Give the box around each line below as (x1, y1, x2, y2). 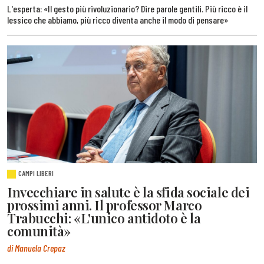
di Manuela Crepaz (7, 242, 65, 254)
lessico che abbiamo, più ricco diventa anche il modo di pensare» (7, 14, 228, 25)
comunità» (7, 222, 71, 240)
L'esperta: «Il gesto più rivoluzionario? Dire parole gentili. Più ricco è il (7, 2, 247, 14)
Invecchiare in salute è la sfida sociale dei (7, 183, 250, 201)
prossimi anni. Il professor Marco (7, 196, 202, 214)
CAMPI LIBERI (18, 168, 54, 178)
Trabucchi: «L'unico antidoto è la (7, 209, 201, 227)
